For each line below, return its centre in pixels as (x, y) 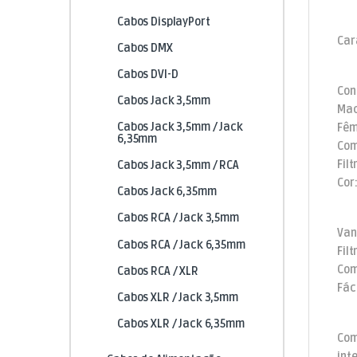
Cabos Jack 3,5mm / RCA (178, 166)
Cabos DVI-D (147, 74)
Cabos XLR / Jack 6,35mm (180, 324)
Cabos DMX (145, 48)
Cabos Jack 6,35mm (167, 192)
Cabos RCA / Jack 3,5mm (178, 218)
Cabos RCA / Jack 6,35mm (181, 245)
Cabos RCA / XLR (157, 271)
